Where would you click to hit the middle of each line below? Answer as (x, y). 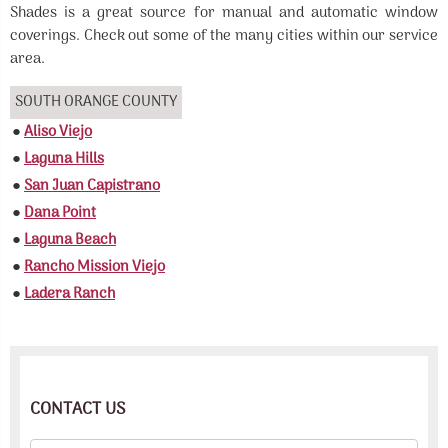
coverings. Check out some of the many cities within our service (224, 36)
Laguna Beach (70, 240)
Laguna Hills (64, 159)
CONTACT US (77, 410)
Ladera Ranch (69, 294)
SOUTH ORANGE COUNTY (96, 102)
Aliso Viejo (58, 132)
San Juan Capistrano (92, 186)
